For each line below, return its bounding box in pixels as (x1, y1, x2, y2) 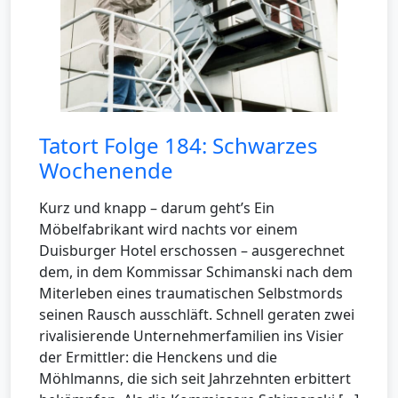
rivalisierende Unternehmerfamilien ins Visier (39, 325, 344, 346)
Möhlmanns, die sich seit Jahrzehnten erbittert (39, 368, 351, 388)
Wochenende (39, 155, 173, 185)
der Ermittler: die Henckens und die (39, 346, 277, 367)
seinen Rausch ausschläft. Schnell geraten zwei (39, 304, 354, 324)
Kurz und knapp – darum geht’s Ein (39, 197, 275, 218)
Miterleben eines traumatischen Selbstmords (39, 283, 343, 303)
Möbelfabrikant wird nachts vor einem (39, 219, 298, 239)
